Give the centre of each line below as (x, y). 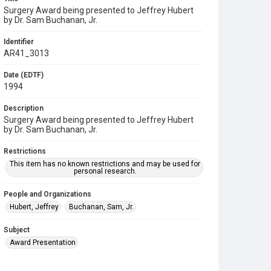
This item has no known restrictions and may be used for (105, 164)
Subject (17, 230)
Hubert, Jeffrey (34, 207)
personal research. (105, 171)
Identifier (19, 42)
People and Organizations (47, 194)
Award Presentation (43, 243)
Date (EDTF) (24, 75)
